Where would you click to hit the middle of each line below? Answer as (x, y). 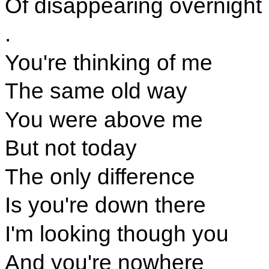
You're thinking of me (108, 62)
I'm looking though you (116, 234)
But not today (71, 148)
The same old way (96, 91)
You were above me (104, 119)
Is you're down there (105, 205)
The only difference (100, 176)
